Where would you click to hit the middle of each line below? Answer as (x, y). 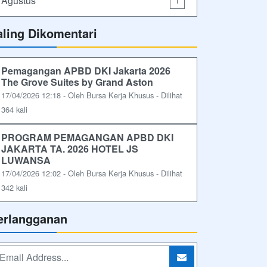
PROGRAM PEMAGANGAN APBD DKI (87, 137)
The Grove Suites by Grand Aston (77, 82)
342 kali (14, 187)
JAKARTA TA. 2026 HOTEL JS (70, 149)
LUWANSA (26, 160)
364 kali (14, 109)
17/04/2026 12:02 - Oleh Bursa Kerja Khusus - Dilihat (92, 173)
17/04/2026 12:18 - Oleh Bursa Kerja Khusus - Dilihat (92, 95)
